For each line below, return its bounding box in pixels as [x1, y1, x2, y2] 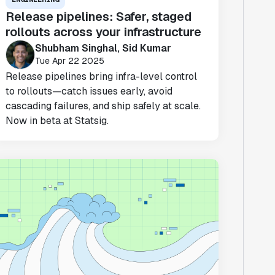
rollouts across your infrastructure [6, 24, 202, 40]
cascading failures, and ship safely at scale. [6, 99, 201, 112]
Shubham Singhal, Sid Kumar [35, 41, 172, 55]
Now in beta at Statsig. [6, 114, 109, 127]
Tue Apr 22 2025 [35, 55, 105, 66]
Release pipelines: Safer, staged [6, 9, 192, 25]
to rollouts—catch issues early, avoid [6, 85, 173, 98]
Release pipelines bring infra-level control [6, 70, 198, 83]
